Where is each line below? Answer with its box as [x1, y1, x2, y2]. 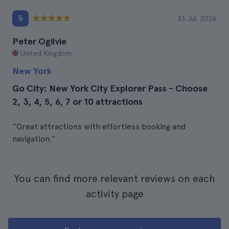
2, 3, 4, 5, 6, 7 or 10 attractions [12, 96, 143, 107]
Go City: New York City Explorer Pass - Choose [12, 83, 208, 94]
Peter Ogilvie [12, 36, 66, 47]
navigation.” [12, 134, 56, 144]
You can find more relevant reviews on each [14, 172, 215, 185]
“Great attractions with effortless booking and [12, 122, 186, 131]
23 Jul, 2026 [177, 14, 217, 22]
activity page [85, 188, 144, 200]
